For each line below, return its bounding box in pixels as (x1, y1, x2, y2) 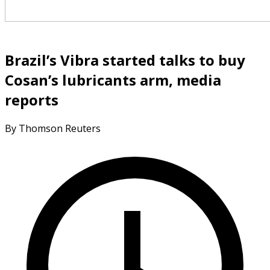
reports (5, 89, 58, 110)
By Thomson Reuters (5, 121, 101, 135)
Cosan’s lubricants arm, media (5, 69, 221, 90)
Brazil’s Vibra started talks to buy (5, 49, 245, 70)
